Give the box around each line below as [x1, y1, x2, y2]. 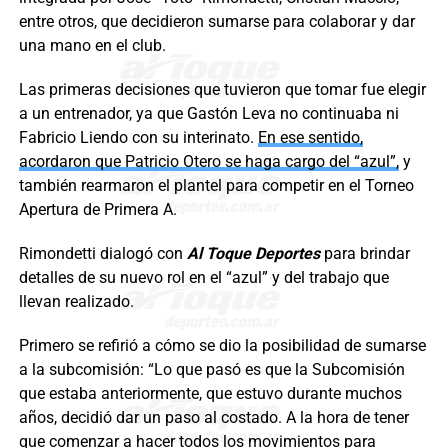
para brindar [319, 244, 410, 264]
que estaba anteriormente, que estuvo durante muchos [18, 384, 402, 404]
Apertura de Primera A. [18, 200, 177, 220]
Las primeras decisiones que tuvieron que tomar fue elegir [18, 80, 426, 100]
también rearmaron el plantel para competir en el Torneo [18, 176, 414, 196]
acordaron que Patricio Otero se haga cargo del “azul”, [18, 152, 399, 172]
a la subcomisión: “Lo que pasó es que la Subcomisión [18, 360, 405, 380]
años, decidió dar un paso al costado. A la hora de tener [18, 408, 409, 428]
